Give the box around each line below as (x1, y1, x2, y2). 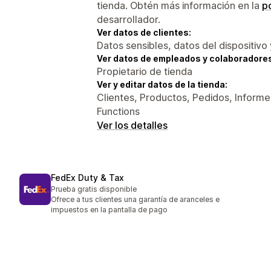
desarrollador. (97, 13, 160, 25)
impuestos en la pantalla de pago (51, 205, 168, 215)
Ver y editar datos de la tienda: (97, 79, 227, 90)
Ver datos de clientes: (97, 27, 191, 38)
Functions (97, 105, 140, 117)
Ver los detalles (97, 119, 168, 131)
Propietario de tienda (97, 65, 192, 77)
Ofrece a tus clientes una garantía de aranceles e (51, 195, 220, 204)
